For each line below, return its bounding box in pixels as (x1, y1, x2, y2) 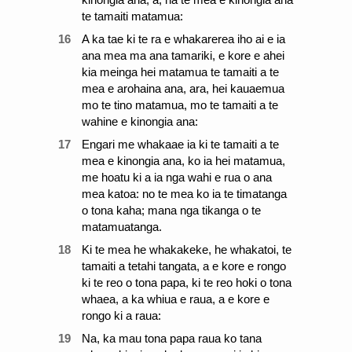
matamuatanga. (82, 220, 162, 233)
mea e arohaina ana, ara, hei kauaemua (82, 82, 284, 95)
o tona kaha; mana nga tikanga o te (82, 203, 261, 217)
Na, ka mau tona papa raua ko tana (82, 332, 262, 345)
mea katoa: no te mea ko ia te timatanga (82, 187, 287, 200)
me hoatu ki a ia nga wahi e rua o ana (82, 170, 272, 184)
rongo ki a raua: (82, 309, 161, 322)
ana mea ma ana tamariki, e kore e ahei (82, 49, 284, 62)
